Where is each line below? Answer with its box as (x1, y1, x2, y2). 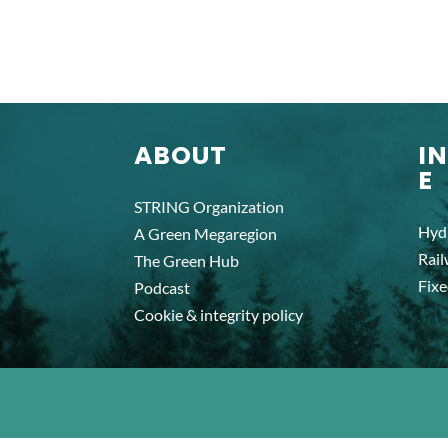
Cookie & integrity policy (134, 305, 304, 324)
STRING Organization (134, 197, 285, 216)
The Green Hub (134, 251, 240, 270)
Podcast (134, 278, 191, 297)
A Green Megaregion (134, 224, 278, 243)
